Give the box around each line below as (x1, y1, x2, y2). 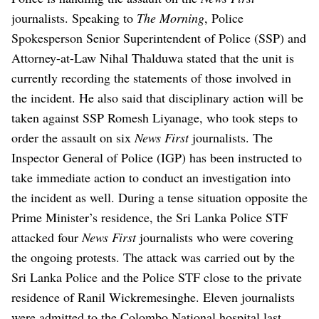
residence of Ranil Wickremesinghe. (11, 288, 199, 305)
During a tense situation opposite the (118, 188, 308, 206)
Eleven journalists (203, 288, 295, 305)
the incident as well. (11, 188, 115, 206)
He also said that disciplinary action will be (79, 88, 303, 106)
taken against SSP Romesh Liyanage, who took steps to (11, 108, 298, 126)
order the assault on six (11, 128, 135, 146)
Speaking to (72, 9, 137, 26)
